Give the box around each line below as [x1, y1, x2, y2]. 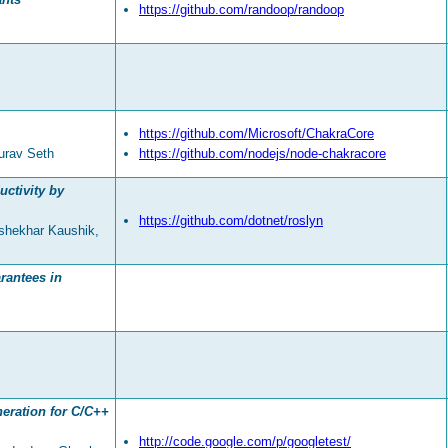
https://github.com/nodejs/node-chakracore [139, 146, 386, 162]
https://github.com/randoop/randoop [139, 2, 344, 18]
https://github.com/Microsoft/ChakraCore [139, 126, 374, 142]
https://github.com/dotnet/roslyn [139, 213, 323, 229]
